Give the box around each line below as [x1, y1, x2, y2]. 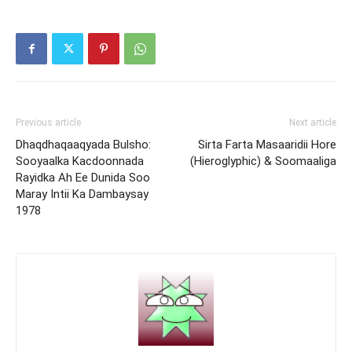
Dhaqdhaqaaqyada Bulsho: [16, 137, 151, 152]
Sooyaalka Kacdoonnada [16, 154, 144, 168]
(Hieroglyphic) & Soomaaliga [190, 154, 336, 168]
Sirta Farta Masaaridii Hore [198, 137, 336, 152]
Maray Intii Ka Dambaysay [16, 187, 148, 201]
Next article [289, 117, 336, 128]
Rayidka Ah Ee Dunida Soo [16, 170, 150, 185]
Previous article [16, 117, 81, 128]
